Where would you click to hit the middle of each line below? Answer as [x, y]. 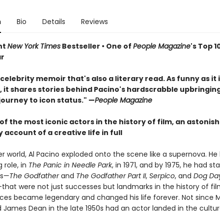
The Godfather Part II [111, 176]
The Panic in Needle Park [70, 165]
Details [54, 22]
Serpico [162, 176]
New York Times [34, 46]
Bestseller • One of [96, 46]
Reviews [94, 22]
